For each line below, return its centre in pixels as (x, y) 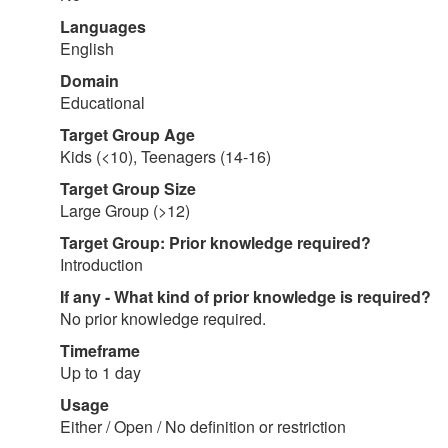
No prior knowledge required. (163, 318)
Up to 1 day (100, 372)
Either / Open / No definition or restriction (203, 426)
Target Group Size (128, 188)
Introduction (101, 264)
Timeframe (100, 350)
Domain (89, 80)
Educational (102, 102)
